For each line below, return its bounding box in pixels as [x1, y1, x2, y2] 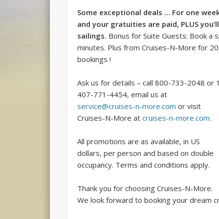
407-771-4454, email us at [77, 89, 168, 100]
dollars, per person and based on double [77, 148, 214, 158]
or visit [176, 101, 201, 111]
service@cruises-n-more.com [77, 101, 176, 111]
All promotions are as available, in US [77, 136, 200, 147]
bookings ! [77, 54, 111, 65]
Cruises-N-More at [77, 113, 143, 123]
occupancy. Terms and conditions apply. [77, 160, 210, 170]
